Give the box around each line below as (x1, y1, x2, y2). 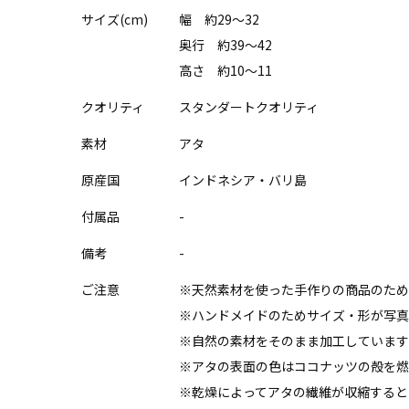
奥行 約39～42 (179, 35, 272, 54)
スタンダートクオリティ (179, 97, 319, 116)
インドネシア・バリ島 (179, 170, 307, 189)
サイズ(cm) (81, 9, 148, 28)
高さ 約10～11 (179, 60, 272, 79)
